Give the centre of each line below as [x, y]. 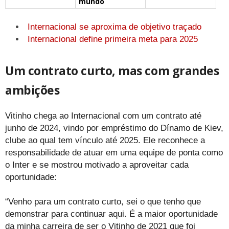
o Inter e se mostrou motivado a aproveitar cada [97, 165]
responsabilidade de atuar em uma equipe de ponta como [114, 152]
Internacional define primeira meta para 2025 [113, 39]
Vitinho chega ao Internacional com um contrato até [103, 116]
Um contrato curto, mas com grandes [112, 70]
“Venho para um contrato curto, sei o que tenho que [103, 201]
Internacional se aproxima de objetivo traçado [114, 27]
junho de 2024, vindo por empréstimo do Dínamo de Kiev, [114, 128]
